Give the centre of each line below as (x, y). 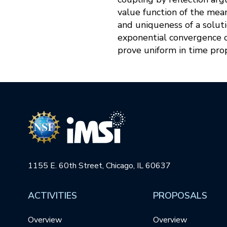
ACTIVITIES (52, 196)
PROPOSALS (180, 196)
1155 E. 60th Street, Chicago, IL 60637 (99, 166)
